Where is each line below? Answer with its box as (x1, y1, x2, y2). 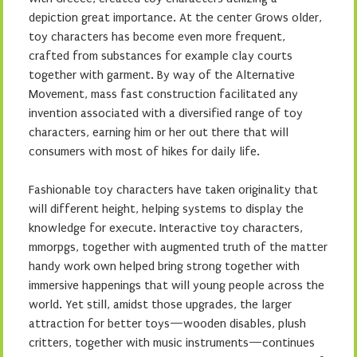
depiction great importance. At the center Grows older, (29, 10, 322, 25)
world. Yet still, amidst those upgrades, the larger (29, 297, 292, 312)
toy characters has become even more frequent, (29, 29, 285, 44)
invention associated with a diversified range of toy (29, 106, 303, 120)
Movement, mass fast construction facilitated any (29, 87, 298, 101)
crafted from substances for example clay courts (29, 49, 292, 63)
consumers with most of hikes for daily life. (29, 144, 260, 159)
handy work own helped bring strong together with (29, 259, 300, 273)
